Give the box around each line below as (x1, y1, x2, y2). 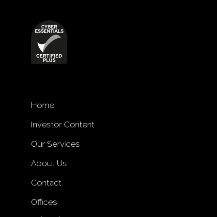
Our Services (31, 139, 80, 149)
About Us (31, 158, 67, 168)
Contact (31, 177, 62, 187)
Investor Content (31, 119, 94, 129)
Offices (31, 197, 57, 207)
